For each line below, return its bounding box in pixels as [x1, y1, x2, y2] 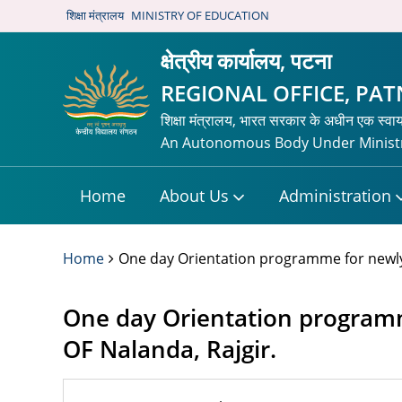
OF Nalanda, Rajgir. [63, 334, 276, 365]
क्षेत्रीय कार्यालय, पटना [161, 46, 332, 75]
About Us [160, 185, 229, 206]
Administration [279, 185, 391, 206]
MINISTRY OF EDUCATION [131, 7, 269, 23]
